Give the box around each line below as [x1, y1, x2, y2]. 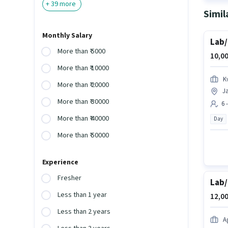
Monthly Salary [42, 31, 93, 41]
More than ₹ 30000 [58, 97, 109, 107]
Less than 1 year [58, 190, 107, 201]
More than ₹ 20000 [58, 80, 109, 91]
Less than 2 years [58, 207, 111, 217]
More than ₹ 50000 [58, 130, 109, 141]
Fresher [58, 173, 82, 184]
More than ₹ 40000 [58, 113, 109, 124]
